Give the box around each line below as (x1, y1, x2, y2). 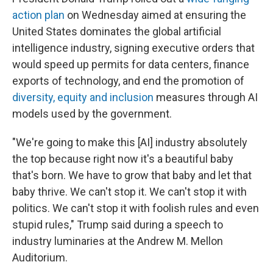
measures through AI (154, 91, 258, 104)
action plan (12, 9, 65, 21)
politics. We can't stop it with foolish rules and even (12, 202, 259, 214)
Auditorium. (12, 251, 68, 264)
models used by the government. (12, 107, 172, 120)
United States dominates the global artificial (12, 25, 221, 38)
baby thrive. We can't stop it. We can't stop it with (12, 185, 247, 198)
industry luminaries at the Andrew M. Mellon (12, 235, 223, 247)
